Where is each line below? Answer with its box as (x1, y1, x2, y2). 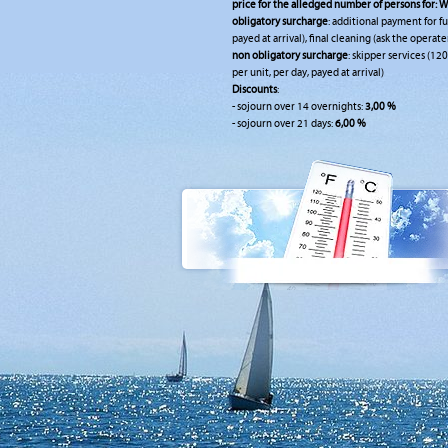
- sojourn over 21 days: (232, 117, 335, 130)
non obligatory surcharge (232, 49, 348, 62)
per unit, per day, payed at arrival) (232, 66, 384, 79)
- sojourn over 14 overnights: (232, 100, 365, 113)
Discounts (232, 83, 277, 96)
